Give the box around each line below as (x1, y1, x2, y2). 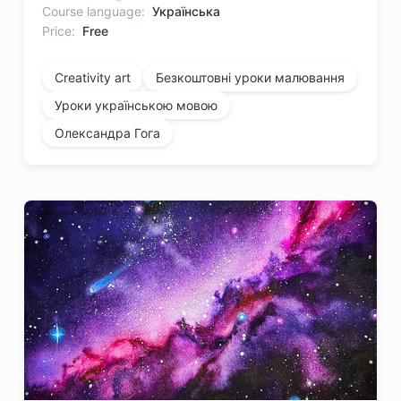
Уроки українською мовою (55, 98, 218, 114)
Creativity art (55, 70, 132, 86)
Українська (152, 4, 221, 20)
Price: (42, 23, 76, 39)
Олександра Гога (55, 125, 161, 141)
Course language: (42, 4, 146, 20)
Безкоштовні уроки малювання (156, 70, 346, 86)
